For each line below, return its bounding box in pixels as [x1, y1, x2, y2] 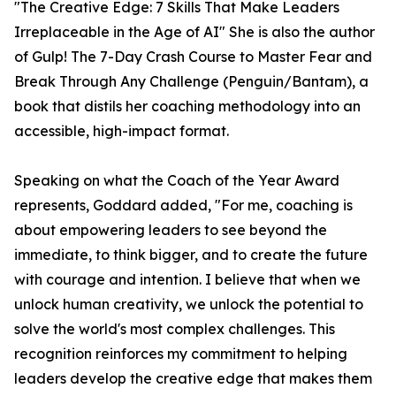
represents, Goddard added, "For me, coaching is [14, 196, 353, 214]
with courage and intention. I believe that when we [14, 270, 361, 288]
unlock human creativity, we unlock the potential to [14, 295, 363, 313]
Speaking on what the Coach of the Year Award [14, 171, 339, 189]
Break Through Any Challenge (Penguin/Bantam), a [14, 72, 369, 90]
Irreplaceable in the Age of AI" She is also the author [14, 23, 375, 41]
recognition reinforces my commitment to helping [14, 345, 347, 362]
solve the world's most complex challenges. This [14, 320, 335, 338]
